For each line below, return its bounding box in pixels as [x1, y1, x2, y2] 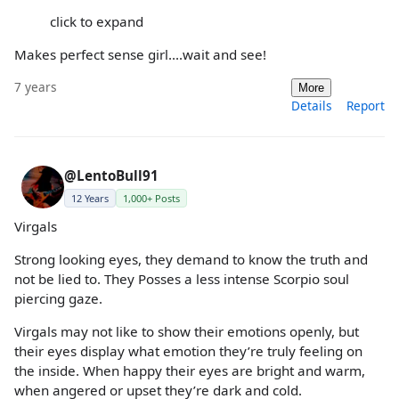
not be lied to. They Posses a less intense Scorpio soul [14, 269, 349, 288]
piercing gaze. [14, 289, 102, 307]
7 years [14, 77, 57, 95]
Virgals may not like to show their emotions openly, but [14, 322, 359, 340]
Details [291, 96, 332, 114]
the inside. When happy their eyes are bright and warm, [14, 361, 365, 379]
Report [346, 96, 385, 114]
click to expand [50, 12, 143, 31]
